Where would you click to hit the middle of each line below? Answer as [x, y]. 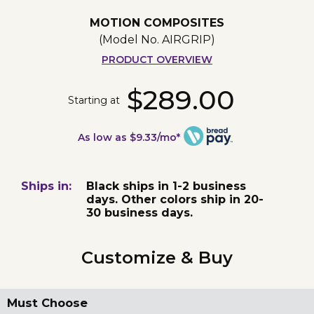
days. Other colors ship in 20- [175, 200]
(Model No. [130, 40]
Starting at [94, 100]
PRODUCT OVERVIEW [157, 60]
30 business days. [140, 213]
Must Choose [47, 303]
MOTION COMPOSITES [157, 23]
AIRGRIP [186, 40]
